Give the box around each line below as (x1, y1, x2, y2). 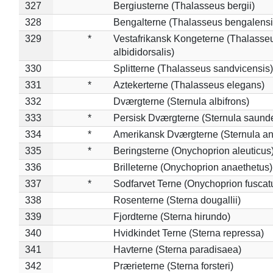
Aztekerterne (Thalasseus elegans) (113, 79, 264, 90)
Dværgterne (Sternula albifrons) (113, 96, 249, 107)
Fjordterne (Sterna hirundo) (113, 211, 230, 222)
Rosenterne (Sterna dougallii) (113, 194, 241, 205)
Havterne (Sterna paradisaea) (113, 244, 241, 255)
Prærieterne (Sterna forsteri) (113, 260, 233, 271)
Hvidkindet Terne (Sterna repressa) (113, 227, 264, 238)
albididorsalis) (113, 46, 174, 57)
